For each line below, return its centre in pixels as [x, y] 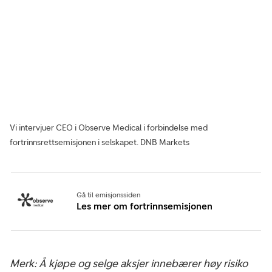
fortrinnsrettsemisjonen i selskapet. [75, 143]
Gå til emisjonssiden [109, 195]
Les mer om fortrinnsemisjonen [145, 206]
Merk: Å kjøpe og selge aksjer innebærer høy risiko [129, 263]
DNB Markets [165, 143]
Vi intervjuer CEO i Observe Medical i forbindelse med [109, 128]
